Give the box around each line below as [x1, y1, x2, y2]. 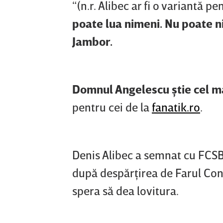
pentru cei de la [72, 100, 152, 114]
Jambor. [72, 34, 112, 49]
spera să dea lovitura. [72, 183, 179, 198]
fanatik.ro [152, 100, 200, 114]
